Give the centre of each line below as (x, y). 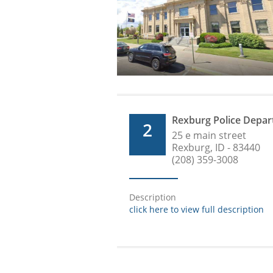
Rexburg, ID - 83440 (216, 148)
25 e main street (209, 136)
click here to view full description (197, 210)
